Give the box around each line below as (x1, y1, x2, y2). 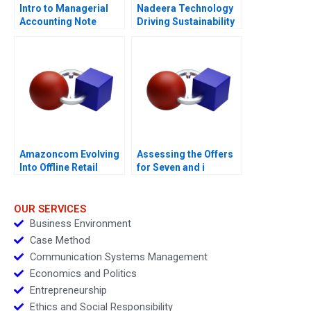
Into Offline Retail (19, 161, 98, 173)
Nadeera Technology (137, 2, 233, 14)
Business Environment (29, 217, 131, 230)
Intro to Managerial (19, 2, 108, 14)
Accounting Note (19, 15, 96, 27)
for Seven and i (137, 161, 205, 173)
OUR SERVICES (14, 202, 86, 215)
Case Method (29, 233, 90, 246)
